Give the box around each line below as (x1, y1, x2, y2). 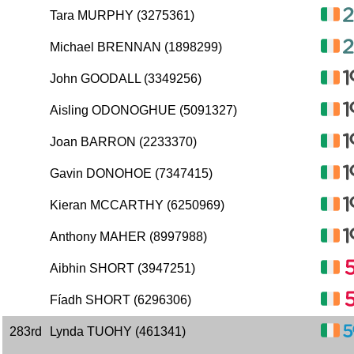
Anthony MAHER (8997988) (50, 230, 207, 243)
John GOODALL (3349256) (50, 72, 201, 85)
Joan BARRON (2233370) (50, 135, 197, 149)
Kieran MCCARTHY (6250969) (50, 198, 224, 212)
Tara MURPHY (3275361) (50, 9, 194, 22)
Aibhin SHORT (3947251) (50, 262, 195, 275)
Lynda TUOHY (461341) (50, 325, 186, 338)
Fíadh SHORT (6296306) (50, 293, 191, 307)
